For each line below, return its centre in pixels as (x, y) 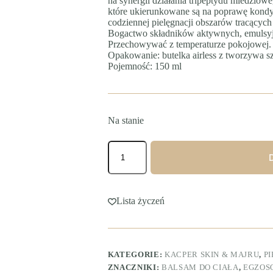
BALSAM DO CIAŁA (200, 267)
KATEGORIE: (136, 254)
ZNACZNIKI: (134, 267)
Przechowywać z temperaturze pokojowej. (189, 44)
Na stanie (126, 120)
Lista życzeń (140, 200)
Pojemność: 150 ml (144, 66)
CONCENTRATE (140, 186)
